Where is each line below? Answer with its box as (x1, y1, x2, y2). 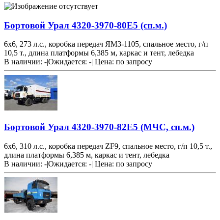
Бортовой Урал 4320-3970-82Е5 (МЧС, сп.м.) (4, 122, 194, 133)
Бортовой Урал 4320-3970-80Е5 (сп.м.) (4, 20, 167, 30)
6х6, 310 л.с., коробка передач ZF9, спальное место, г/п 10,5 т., (4, 141, 212, 150)
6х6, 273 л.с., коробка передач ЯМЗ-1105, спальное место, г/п (4, 40, 208, 49)
